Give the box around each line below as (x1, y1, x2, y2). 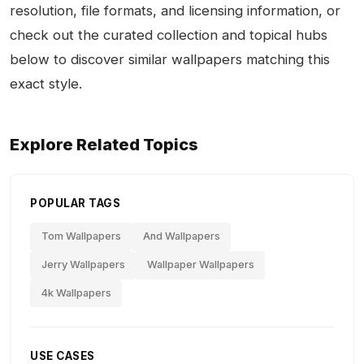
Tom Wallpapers (41, 230, 121, 243)
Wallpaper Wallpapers (146, 258, 254, 271)
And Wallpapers (142, 230, 220, 243)
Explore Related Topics (10, 135, 198, 154)
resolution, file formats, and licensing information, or (10, 2, 340, 19)
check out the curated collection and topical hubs (10, 27, 327, 43)
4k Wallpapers (41, 286, 111, 299)
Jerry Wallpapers (41, 258, 125, 271)
